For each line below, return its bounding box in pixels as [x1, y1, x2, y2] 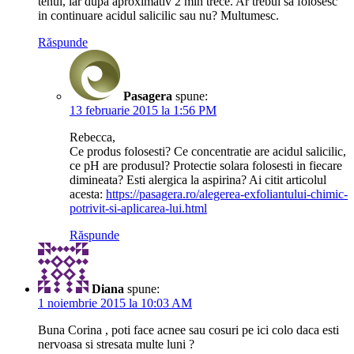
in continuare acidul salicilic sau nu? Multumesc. [38, 9, 279, 23]
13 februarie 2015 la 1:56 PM [70, 104, 217, 118]
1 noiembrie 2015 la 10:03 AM [38, 296, 192, 311]
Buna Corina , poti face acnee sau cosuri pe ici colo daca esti [38, 323, 339, 337]
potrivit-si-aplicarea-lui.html [70, 201, 207, 216]
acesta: [70, 187, 106, 201]
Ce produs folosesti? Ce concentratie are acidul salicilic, [70, 145, 346, 159]
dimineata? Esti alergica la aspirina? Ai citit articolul [70, 173, 326, 187]
